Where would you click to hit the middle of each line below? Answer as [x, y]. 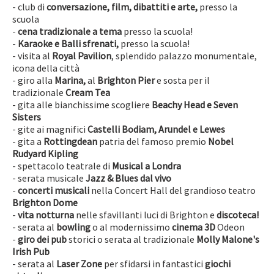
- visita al [32, 56]
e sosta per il [182, 80]
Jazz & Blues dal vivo [128, 178]
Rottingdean [71, 141]
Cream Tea [88, 92]
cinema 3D [194, 227]
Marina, [70, 80]
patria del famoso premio [154, 141]
